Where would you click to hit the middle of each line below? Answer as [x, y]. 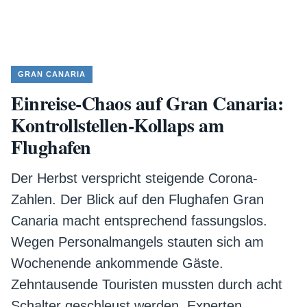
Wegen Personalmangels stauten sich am [137, 242]
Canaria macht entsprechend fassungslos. [139, 221]
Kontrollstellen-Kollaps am [117, 125]
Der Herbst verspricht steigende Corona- [134, 178]
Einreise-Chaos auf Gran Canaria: [147, 103]
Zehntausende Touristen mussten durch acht [147, 284]
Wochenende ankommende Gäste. [117, 263]
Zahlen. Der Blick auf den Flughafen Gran [137, 199]
